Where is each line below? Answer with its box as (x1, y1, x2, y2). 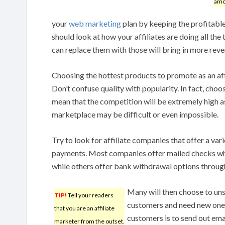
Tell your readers (67, 191, 114, 199)
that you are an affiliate (54, 204, 115, 212)
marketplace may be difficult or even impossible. (52, 109, 218, 119)
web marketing (69, 18, 121, 28)
